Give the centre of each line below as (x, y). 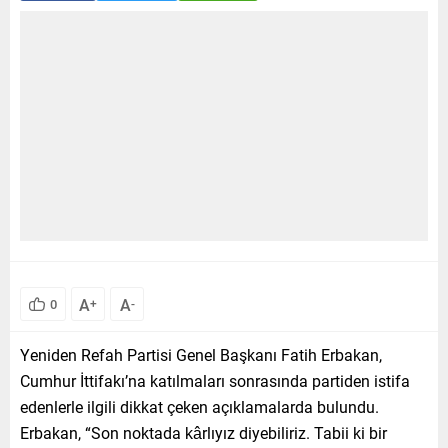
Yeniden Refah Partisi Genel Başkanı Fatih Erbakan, (201, 354)
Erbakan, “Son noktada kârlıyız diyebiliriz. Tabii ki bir (203, 432)
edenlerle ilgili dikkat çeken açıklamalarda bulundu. (199, 406)
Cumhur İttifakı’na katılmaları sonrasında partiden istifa (215, 380)
